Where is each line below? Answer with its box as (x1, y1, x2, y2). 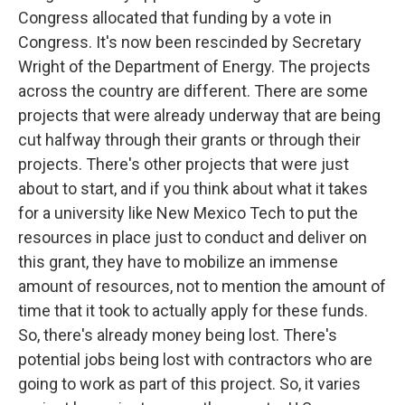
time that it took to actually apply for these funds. (18, 301, 368, 321)
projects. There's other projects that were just (18, 155, 349, 174)
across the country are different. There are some (18, 81, 368, 101)
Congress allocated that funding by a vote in (18, 8, 332, 28)
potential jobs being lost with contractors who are (18, 350, 372, 370)
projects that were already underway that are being (18, 106, 381, 126)
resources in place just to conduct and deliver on (18, 228, 367, 248)
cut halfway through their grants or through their (18, 130, 361, 150)
